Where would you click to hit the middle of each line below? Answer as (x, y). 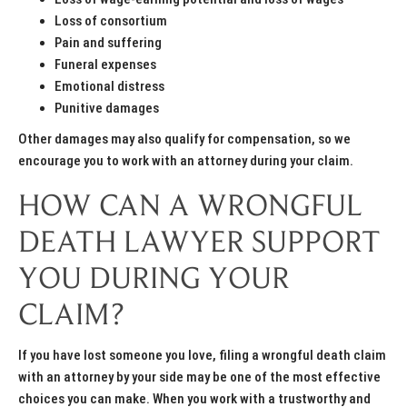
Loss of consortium (111, 21)
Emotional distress (109, 87)
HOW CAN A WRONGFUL (190, 208)
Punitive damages (107, 109)
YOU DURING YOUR (154, 281)
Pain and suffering (108, 43)
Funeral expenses (105, 65)
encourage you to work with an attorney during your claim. (187, 161)
